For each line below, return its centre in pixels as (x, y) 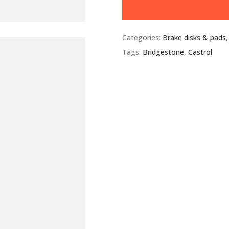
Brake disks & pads (194, 38)
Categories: (142, 38)
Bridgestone (163, 52)
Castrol (200, 52)
